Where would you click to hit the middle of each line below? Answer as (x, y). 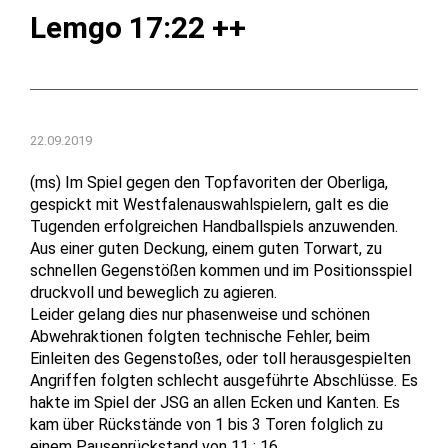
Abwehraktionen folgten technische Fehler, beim (200, 336)
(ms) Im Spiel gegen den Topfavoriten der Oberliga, (209, 182)
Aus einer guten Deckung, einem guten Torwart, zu (206, 248)
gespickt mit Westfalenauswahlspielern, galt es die (209, 204)
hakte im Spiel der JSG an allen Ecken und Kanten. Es (215, 402)
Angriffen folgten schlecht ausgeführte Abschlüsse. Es (224, 380)
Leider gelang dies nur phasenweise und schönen (200, 314)
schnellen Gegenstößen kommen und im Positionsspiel (221, 270)
